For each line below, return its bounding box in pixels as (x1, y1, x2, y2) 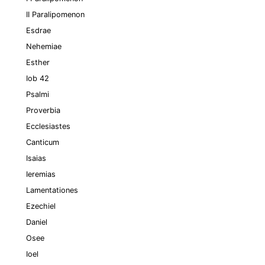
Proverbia (26, 106, 60, 115)
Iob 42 (26, 74, 49, 83)
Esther (26, 58, 50, 67)
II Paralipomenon (26, 10, 85, 19)
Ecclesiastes (26, 122, 70, 131)
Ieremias (26, 170, 56, 179)
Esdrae (26, 26, 51, 35)
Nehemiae (26, 42, 62, 51)
